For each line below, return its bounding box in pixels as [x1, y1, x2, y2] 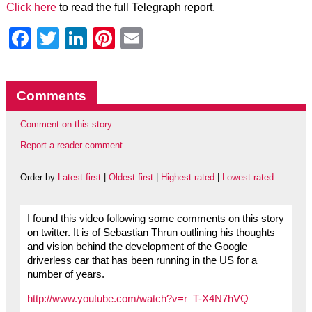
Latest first [57, 172, 101, 183]
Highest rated [160, 172, 214, 183]
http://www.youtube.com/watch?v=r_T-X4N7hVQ [26, 292, 249, 304]
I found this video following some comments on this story [26, 213, 284, 225]
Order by [19, 172, 58, 183]
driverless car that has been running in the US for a [26, 255, 257, 267]
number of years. [26, 269, 104, 281]
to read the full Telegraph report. [56, 1, 215, 13]
